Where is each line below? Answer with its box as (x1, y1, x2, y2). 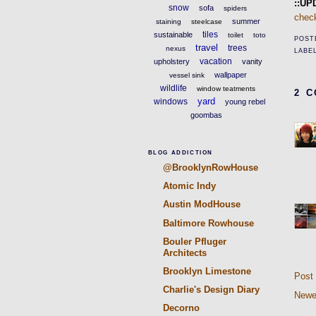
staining (155, 17, 181, 25)
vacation (199, 56, 232, 66)
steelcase (190, 17, 222, 25)
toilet (227, 30, 243, 39)
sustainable (153, 30, 193, 39)
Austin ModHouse (162, 199, 241, 210)
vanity (241, 56, 262, 66)
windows (154, 96, 188, 107)
